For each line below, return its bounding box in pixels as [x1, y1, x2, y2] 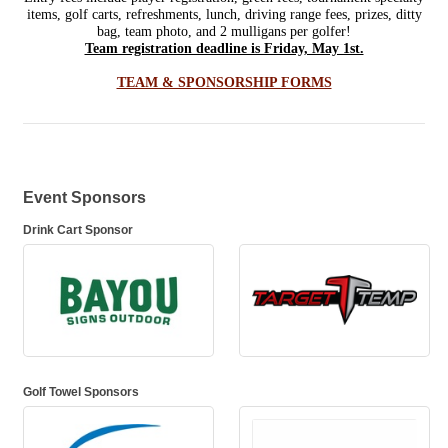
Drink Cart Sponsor [23, 223, 133, 236]
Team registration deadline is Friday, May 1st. [84, 41, 364, 56]
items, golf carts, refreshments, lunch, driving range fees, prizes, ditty [26, 7, 422, 22]
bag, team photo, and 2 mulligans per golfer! [97, 24, 351, 39]
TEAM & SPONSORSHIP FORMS [116, 75, 332, 90]
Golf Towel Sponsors [23, 384, 139, 398]
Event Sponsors [23, 188, 146, 206]
